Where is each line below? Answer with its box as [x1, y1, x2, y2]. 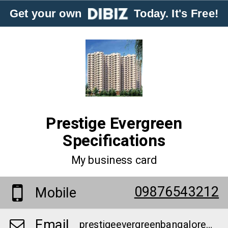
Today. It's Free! [128, 7, 219, 20]
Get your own [9, 7, 88, 20]
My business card [71, 152, 157, 168]
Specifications [63, 129, 165, 153]
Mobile [35, 183, 77, 203]
